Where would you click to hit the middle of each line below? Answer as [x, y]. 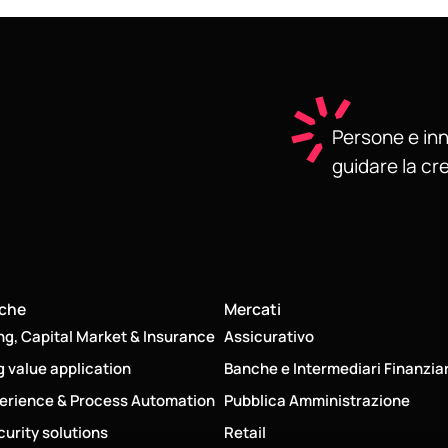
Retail [245, 432]
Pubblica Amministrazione [317, 400]
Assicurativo [269, 336]
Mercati [252, 308]
